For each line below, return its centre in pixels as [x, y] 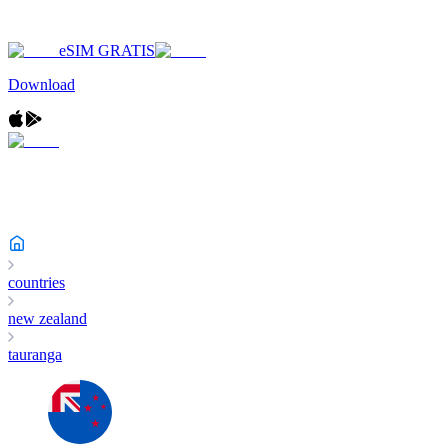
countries [36, 282]
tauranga [35, 354]
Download [41, 84]
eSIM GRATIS [107, 50]
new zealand [47, 318]
